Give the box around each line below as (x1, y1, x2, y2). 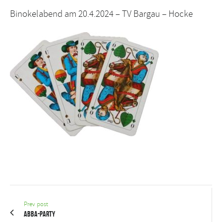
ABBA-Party (24, 209, 55, 218)
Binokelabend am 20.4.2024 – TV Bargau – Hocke (10, 8, 193, 20)
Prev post (24, 200, 49, 208)
